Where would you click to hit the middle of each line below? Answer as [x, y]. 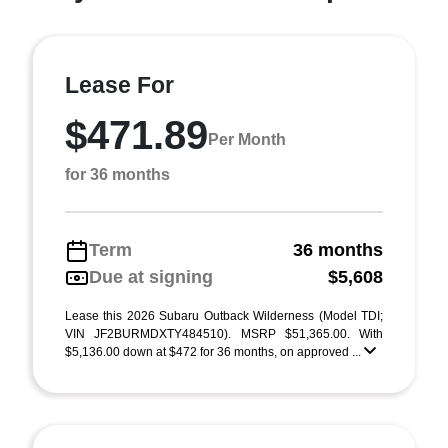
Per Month [247, 139]
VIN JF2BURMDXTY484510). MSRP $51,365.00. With [224, 334]
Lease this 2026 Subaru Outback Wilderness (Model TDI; [224, 316]
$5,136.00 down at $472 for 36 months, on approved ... [214, 352]
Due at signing [151, 277]
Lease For [119, 85]
